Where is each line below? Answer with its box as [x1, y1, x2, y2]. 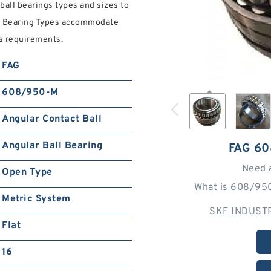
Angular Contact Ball [2, 113, 102, 126]
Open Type [2, 166, 53, 179]
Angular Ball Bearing [2, 140, 103, 152]
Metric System [2, 193, 71, 206]
